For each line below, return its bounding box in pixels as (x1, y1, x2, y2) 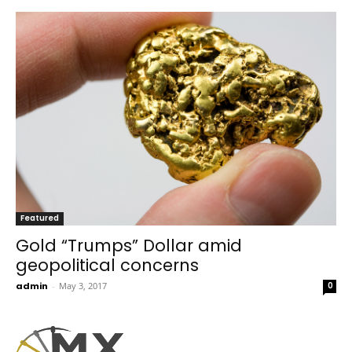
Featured (20, 211, 59, 224)
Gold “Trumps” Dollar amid (16, 233, 242, 257)
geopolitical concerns (16, 253, 199, 277)
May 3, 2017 (59, 279, 107, 291)
